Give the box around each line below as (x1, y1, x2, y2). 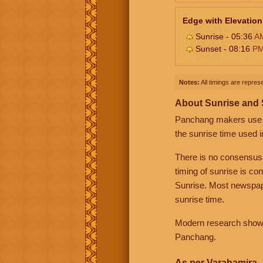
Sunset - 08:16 (193, 43, 252, 53)
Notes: (179, 78, 200, 86)
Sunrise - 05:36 (193, 31, 254, 41)
